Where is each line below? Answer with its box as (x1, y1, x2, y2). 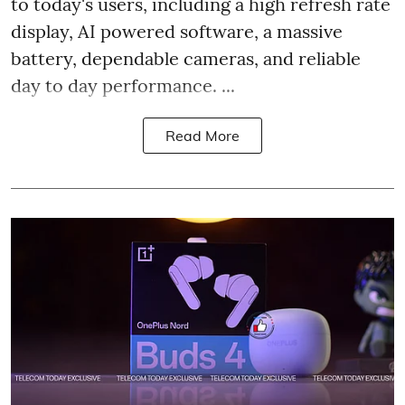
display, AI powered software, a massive (11, 19, 343, 42)
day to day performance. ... (11, 73, 235, 97)
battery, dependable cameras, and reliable (11, 46, 361, 70)
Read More (165, 126, 240, 145)
